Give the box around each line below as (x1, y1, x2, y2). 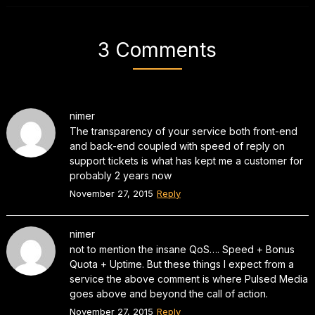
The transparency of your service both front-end (69, 124, 297, 137)
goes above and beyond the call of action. (69, 287, 268, 300)
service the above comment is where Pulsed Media (69, 272, 308, 285)
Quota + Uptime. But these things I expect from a (69, 257, 294, 270)
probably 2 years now (69, 169, 172, 181)
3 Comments (98, 37, 217, 62)
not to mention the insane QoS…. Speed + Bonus (69, 243, 295, 255)
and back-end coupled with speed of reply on (69, 139, 285, 152)
